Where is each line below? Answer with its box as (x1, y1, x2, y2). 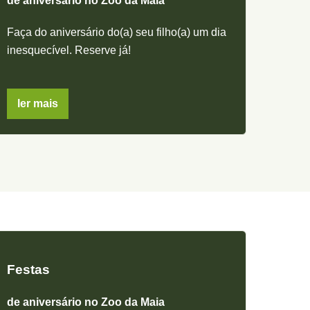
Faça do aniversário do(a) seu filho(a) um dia (6, 26, 226, 39)
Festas (6, 262, 50, 277)
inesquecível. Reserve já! (6, 44, 131, 57)
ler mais (17, 98, 58, 110)
